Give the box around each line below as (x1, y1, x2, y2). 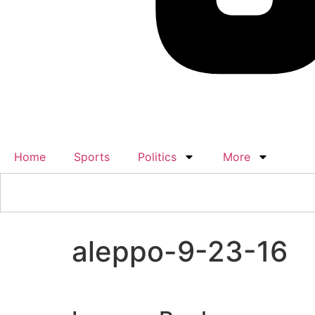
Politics (138, 150, 176, 164)
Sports (74, 150, 110, 164)
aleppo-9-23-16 (72, 234, 288, 269)
